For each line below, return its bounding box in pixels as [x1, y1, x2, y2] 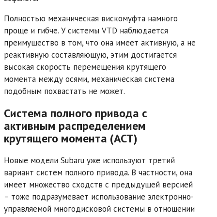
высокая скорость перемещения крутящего [4, 62, 166, 73]
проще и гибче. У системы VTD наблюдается [4, 25, 168, 36]
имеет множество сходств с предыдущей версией [4, 179, 193, 190]
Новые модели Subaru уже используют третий [4, 155, 175, 166]
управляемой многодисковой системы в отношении [4, 203, 195, 215]
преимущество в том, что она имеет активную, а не [4, 37, 196, 48]
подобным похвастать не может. [4, 86, 125, 97]
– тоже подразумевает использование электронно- [4, 191, 194, 202]
